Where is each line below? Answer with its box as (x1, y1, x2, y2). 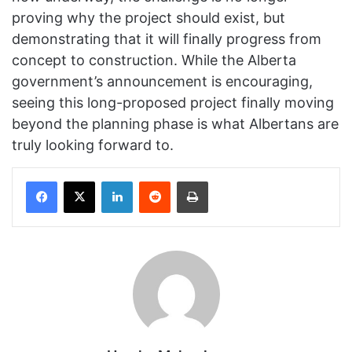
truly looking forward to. (12, 137, 174, 154)
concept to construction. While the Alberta (12, 52, 296, 69)
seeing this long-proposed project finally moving (12, 94, 334, 112)
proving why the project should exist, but (12, 9, 285, 27)
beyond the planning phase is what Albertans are (12, 115, 339, 133)
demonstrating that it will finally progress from (12, 31, 321, 48)
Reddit (170, 174, 201, 188)
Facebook (57, 174, 104, 188)
